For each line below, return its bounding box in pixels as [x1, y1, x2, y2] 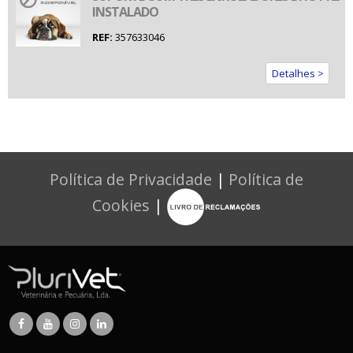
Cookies [92, 194, 150, 216]
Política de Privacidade [50, 169, 212, 191]
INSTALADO [92, 2, 158, 20]
